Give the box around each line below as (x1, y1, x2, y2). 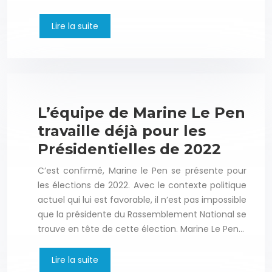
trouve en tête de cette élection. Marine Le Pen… (38, 223, 244, 236)
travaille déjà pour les (38, 122, 206, 140)
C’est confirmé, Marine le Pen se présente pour (38, 165, 246, 177)
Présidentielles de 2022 (38, 140, 221, 158)
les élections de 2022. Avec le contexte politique (38, 179, 246, 192)
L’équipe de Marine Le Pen (38, 104, 245, 122)
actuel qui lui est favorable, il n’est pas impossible (38, 194, 246, 206)
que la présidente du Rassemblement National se (38, 208, 246, 221)
